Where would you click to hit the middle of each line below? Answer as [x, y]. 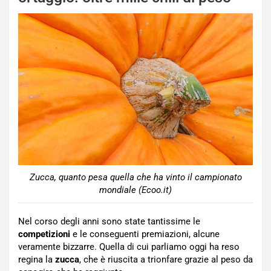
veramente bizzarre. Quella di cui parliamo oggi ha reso [129, 247]
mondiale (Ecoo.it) [135, 190]
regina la [37, 260]
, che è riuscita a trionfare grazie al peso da [166, 260]
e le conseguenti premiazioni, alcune [145, 234]
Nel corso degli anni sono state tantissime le [109, 222]
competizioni [44, 234]
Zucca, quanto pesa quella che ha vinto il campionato [135, 178]
